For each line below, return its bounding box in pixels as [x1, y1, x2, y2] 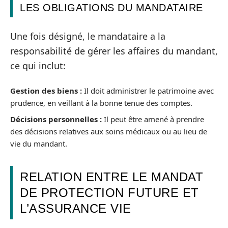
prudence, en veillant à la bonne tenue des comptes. [10, 98, 192, 108]
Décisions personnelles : [10, 113, 102, 124]
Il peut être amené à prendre [102, 113, 204, 124]
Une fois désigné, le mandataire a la [10, 30, 165, 42]
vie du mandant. [10, 138, 67, 149]
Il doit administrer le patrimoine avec [82, 85, 214, 96]
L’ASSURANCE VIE [20, 201, 131, 215]
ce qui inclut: [10, 59, 66, 72]
